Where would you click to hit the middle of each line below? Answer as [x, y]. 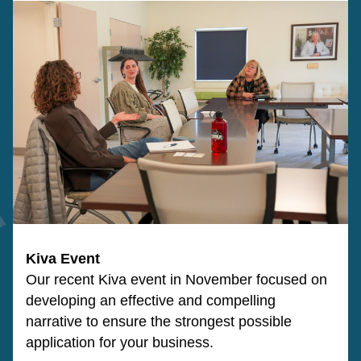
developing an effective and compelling [151, 301]
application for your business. [120, 342]
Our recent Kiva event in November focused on [176, 280]
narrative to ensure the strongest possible [159, 322]
